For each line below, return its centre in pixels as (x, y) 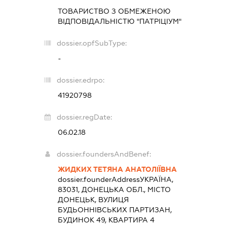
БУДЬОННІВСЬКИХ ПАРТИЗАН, (115, 210)
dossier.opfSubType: (91, 43)
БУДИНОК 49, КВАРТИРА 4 (106, 220)
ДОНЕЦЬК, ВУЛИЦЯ (93, 199)
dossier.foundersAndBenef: (104, 154)
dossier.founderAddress (99, 179)
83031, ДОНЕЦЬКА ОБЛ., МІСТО (114, 189)
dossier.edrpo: (80, 80)
